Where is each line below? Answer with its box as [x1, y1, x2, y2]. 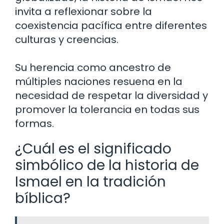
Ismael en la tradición [15, 172, 166, 192]
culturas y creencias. [15, 32, 118, 47]
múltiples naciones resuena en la [15, 74, 182, 89]
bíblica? [15, 188, 70, 208]
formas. [15, 116, 54, 131]
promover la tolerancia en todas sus [15, 102, 199, 117]
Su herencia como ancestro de [15, 60, 171, 75]
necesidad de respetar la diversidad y [15, 88, 208, 103]
